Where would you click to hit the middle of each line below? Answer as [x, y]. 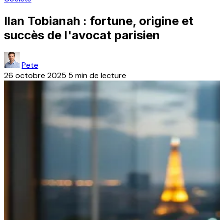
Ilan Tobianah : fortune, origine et [99, 21]
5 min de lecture [97, 75]
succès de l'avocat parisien [82, 35]
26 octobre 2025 [35, 75]
